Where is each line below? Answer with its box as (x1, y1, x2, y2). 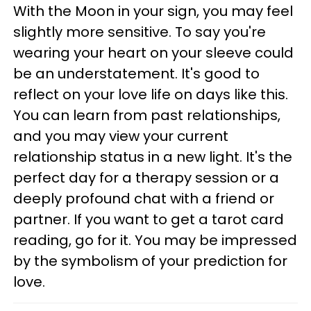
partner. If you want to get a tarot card (13, 210, 284, 230)
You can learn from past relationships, (13, 106, 280, 126)
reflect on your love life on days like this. (13, 85, 288, 105)
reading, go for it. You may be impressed (13, 230, 297, 251)
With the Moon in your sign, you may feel (13, 1, 293, 22)
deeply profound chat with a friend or (13, 189, 274, 209)
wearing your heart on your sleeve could (13, 43, 294, 63)
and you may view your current (13, 126, 228, 146)
